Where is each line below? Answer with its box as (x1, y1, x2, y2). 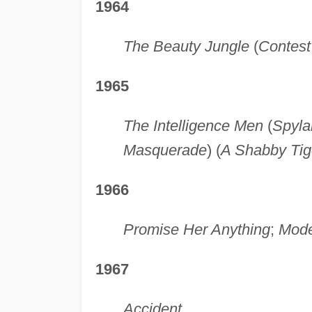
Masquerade (123, 141, 207, 159)
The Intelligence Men (123, 117, 263, 135)
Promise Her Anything (123, 221, 270, 239)
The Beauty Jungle (123, 38, 249, 56)
